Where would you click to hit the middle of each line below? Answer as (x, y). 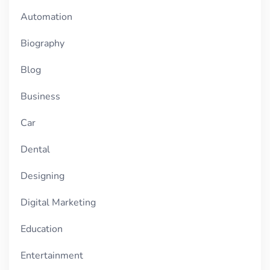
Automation (47, 17)
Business (41, 97)
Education (42, 229)
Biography (43, 44)
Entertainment (52, 256)
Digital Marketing (58, 203)
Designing (43, 176)
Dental (36, 150)
